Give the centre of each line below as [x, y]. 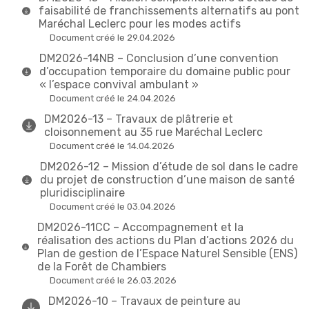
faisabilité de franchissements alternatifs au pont [169, 11]
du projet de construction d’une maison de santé [167, 180]
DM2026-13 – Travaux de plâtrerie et [138, 119]
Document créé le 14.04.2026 [112, 146]
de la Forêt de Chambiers [101, 267]
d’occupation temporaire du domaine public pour [165, 72]
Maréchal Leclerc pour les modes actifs [139, 24]
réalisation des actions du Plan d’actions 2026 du [165, 241]
